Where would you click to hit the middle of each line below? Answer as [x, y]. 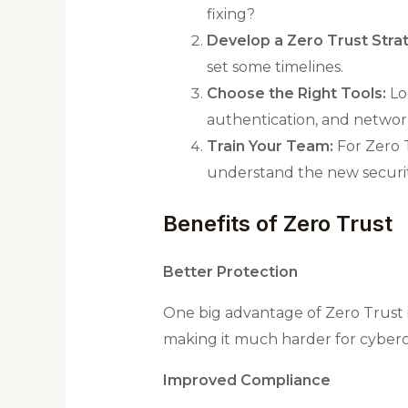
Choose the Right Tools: [296, 94]
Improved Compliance [246, 381]
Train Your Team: [270, 147]
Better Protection [230, 272]
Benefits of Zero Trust [277, 224]
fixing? [230, 15]
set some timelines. [275, 67]
